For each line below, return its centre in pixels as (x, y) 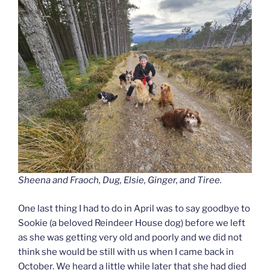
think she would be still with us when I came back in (126, 252)
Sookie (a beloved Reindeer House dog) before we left (132, 223)
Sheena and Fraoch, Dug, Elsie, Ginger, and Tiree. (120, 181)
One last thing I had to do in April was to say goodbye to (134, 208)
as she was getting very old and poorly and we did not (130, 237)
